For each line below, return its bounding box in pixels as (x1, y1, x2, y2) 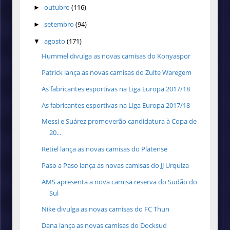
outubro (44, 3, 70, 12)
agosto (44, 36, 65, 46)
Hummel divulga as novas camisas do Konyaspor (42, 51, 191, 61)
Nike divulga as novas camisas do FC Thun (42, 204, 170, 214)
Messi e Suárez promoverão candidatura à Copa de (42, 117, 197, 126)
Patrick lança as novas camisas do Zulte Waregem (42, 68, 192, 78)
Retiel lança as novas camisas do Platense (42, 144, 168, 154)
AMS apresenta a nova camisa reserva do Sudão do (42, 177, 198, 186)
